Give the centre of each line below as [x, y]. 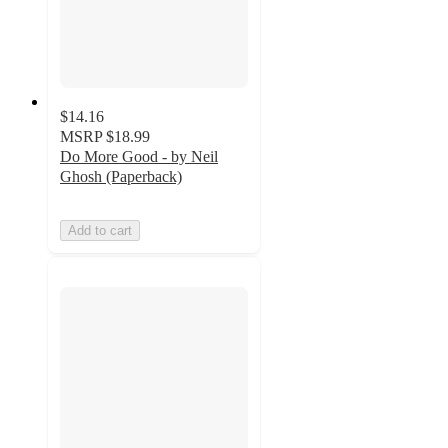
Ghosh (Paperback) [121, 176]
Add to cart [100, 230]
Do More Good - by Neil [139, 156]
